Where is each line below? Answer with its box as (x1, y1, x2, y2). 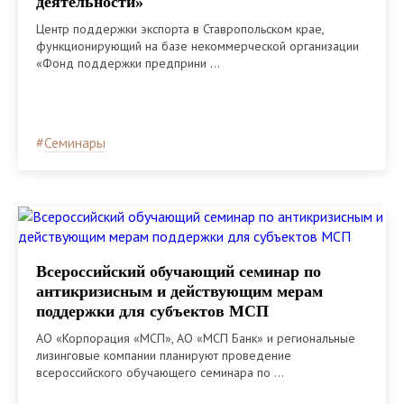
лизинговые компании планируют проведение (36, 346, 291, 363)
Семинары (44, 133, 106, 151)
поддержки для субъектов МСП (36, 301, 269, 320)
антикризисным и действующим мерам (36, 281, 323, 300)
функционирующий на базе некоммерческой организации (36, 37, 359, 54)
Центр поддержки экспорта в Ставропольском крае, (36, 20, 324, 37)
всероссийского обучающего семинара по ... (36, 363, 284, 381)
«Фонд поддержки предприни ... (36, 54, 220, 71)
